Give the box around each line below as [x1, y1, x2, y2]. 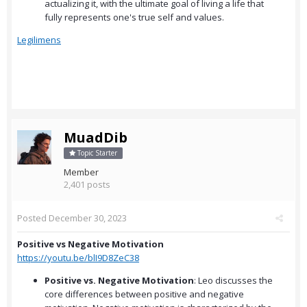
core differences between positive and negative [45, 288, 244, 301]
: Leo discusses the [194, 274, 273, 287]
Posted [17, 212, 49, 225]
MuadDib [64, 128, 127, 147]
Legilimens [17, 34, 61, 47]
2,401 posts [64, 178, 110, 191]
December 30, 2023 [49, 212, 127, 225]
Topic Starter [75, 148, 117, 158]
